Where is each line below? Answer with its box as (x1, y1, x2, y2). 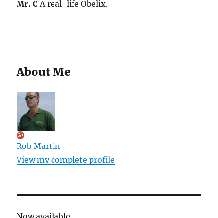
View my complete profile (17, 155, 115, 165)
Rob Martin (17, 141, 61, 151)
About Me (17, 65, 71, 79)
